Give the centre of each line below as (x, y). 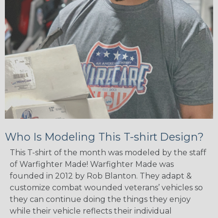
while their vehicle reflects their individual (91, 211)
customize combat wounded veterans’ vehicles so (106, 187)
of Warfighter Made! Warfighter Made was (92, 164)
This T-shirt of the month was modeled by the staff (108, 152)
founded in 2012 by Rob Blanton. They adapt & (101, 176)
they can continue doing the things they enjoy (100, 199)
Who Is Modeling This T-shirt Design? (104, 136)
